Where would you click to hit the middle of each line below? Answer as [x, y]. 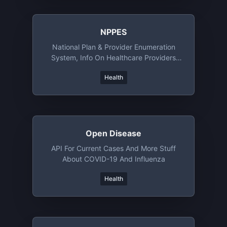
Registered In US [113, 68]
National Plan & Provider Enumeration [113, 47]
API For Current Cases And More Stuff [113, 148]
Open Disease [113, 133]
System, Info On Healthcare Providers [113, 58]
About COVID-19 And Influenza [113, 159]
